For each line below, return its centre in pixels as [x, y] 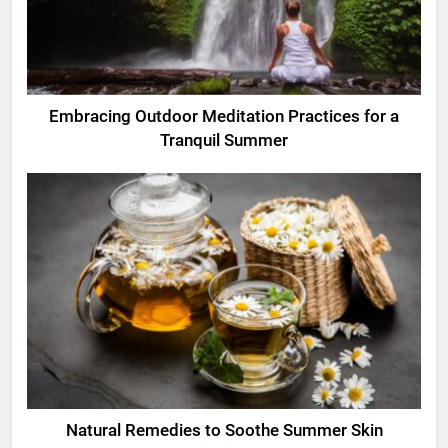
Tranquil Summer [224, 140]
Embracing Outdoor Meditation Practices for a [224, 116]
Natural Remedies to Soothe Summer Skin [224, 431]
